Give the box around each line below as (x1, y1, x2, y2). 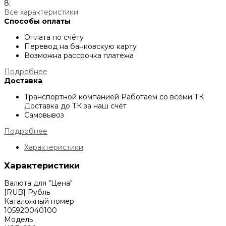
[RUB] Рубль (4, 187, 50, 197)
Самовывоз (24, 110, 64, 120)
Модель (4, 214, 33, 224)
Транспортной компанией (24, 92, 121, 102)
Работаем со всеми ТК (121, 92, 204, 102)
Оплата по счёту (24, 33, 84, 42)
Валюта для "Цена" (4, 178, 73, 188)
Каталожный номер (4, 196, 74, 206)
